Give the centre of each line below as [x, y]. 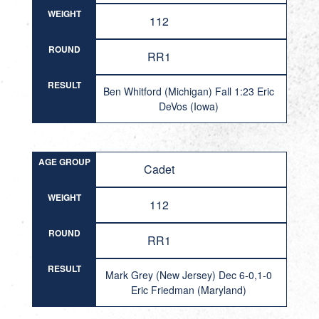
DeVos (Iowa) [189, 106]
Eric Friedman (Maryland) [189, 290]
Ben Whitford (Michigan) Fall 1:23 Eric [189, 91]
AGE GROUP [64, 162]
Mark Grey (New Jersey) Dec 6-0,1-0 [189, 275]
